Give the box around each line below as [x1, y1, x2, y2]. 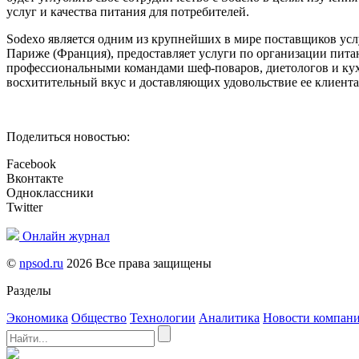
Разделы [6, 284, 51, 298]
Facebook [6, 157, 56, 171]
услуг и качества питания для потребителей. [6, 5, 249, 19]
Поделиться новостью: [6, 130, 130, 144]
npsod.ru [19, 256, 63, 271]
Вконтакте [6, 171, 63, 186]
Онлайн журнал [22, 229, 110, 244]
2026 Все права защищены [63, 256, 212, 271]
